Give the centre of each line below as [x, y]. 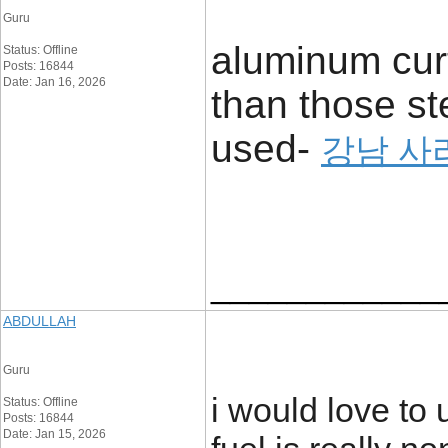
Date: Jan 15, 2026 [54, 434]
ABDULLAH [39, 321]
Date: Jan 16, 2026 [54, 82]
